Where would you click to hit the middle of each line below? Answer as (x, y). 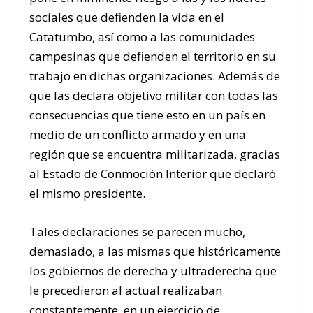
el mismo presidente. (88, 193)
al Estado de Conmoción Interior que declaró (153, 173)
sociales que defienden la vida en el (127, 17)
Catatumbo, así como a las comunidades (143, 36)
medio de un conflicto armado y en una (138, 134)
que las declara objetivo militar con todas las (154, 95)
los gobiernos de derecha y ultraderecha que (153, 270)
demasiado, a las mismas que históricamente (155, 251)
